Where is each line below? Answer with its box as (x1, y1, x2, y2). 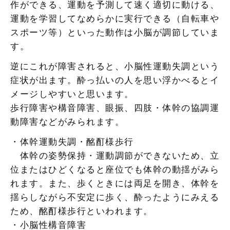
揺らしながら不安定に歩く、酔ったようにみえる (10, 192, 219, 202)
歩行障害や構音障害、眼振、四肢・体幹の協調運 (10, 103, 219, 113)
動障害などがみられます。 (10, 117, 124, 127)
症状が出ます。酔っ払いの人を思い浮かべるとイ (10, 75, 219, 85)
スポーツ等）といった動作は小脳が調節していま (10, 27, 219, 37)
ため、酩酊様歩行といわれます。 (10, 206, 153, 216)
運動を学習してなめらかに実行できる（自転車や (10, 13, 219, 24)
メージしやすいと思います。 (10, 89, 134, 99)
